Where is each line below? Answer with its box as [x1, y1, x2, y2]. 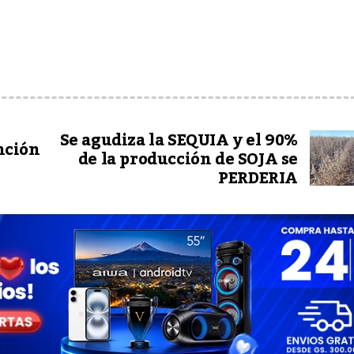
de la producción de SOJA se [77, 144, 298, 175]
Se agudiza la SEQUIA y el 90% [59, 125, 298, 156]
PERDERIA [218, 163, 298, 194]
